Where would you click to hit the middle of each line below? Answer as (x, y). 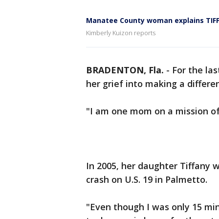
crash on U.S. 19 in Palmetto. (148, 179)
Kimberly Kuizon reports (121, 33)
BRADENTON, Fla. (125, 70)
